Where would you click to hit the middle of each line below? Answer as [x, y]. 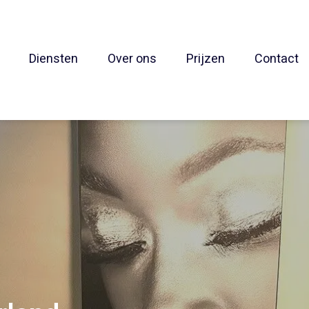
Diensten [53, 59]
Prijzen [205, 59]
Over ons [132, 59]
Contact [276, 59]
